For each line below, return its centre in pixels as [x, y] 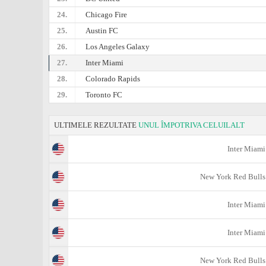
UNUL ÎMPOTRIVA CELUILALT [191, 125]
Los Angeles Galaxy [118, 47]
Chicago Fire [107, 15]
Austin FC [102, 31]
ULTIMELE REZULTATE [96, 125]
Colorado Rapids [113, 79]
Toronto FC [104, 95]
